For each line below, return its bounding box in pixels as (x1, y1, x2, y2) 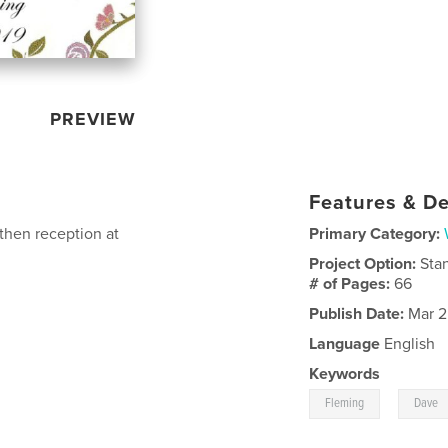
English (380, 333, 436, 354)
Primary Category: (309, 223, 441, 244)
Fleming (325, 394, 365, 412)
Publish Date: (309, 303, 405, 324)
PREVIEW (50, 107, 137, 130)
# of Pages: (309, 273, 395, 294)
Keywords (309, 363, 381, 384)
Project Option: (309, 253, 421, 274)
